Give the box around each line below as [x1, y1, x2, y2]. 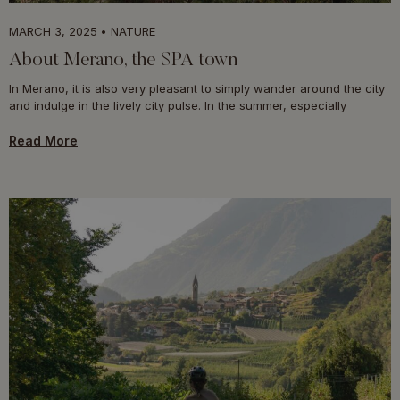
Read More [9, 132, 78, 148]
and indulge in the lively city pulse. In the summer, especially [9, 97, 346, 112]
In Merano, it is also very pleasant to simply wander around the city [9, 80, 385, 96]
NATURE [111, 23, 155, 38]
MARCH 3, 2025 [9, 23, 97, 38]
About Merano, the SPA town [9, 50, 237, 71]
